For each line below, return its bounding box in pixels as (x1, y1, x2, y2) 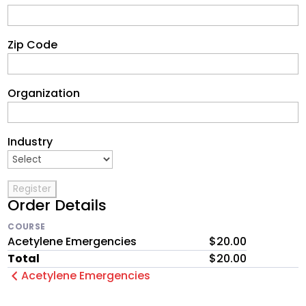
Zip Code (8, 36, 58, 53)
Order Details (8, 194, 107, 216)
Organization (8, 85, 81, 101)
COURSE (8, 220, 46, 232)
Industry (8, 133, 53, 150)
